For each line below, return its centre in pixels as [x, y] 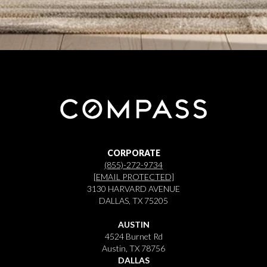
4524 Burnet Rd [133, 236]
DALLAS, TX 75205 [133, 200]
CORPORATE [133, 153]
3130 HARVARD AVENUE [133, 188]
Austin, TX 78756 [133, 248]
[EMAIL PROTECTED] [133, 176]
